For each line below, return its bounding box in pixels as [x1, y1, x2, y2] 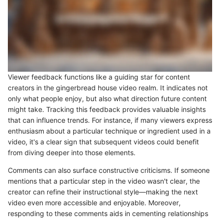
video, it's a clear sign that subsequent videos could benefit [8, 137, 199, 146]
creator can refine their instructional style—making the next [8, 188, 198, 196]
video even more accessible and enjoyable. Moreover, [8, 198, 181, 207]
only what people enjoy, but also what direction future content [8, 94, 207, 103]
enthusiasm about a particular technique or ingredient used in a [8, 127, 211, 136]
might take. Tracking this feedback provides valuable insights [8, 105, 206, 114]
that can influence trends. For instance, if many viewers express [8, 116, 212, 125]
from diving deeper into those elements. [8, 148, 136, 157]
